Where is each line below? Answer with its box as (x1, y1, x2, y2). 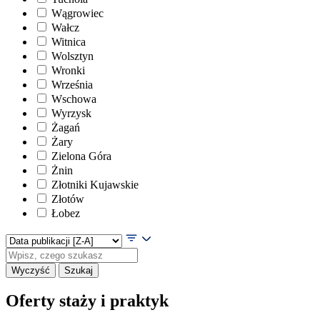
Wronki (51, 64, 85, 76)
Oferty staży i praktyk (6, 291, 169, 311)
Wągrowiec (51, 6, 104, 19)
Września (51, 78, 93, 91)
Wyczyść (11, 264, 50, 276)
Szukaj (64, 264, 93, 276)
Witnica (51, 35, 86, 48)
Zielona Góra (51, 149, 111, 162)
